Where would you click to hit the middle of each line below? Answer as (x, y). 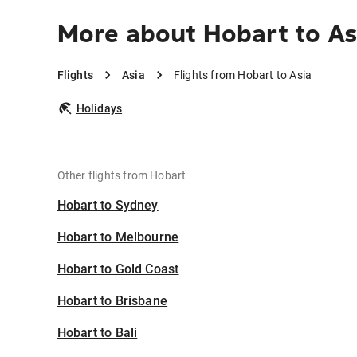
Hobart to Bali (97, 333)
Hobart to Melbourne (118, 237)
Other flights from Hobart (122, 175)
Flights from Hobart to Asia (243, 75)
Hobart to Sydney (108, 205)
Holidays (99, 108)
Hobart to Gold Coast (118, 269)
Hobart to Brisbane (112, 301)
